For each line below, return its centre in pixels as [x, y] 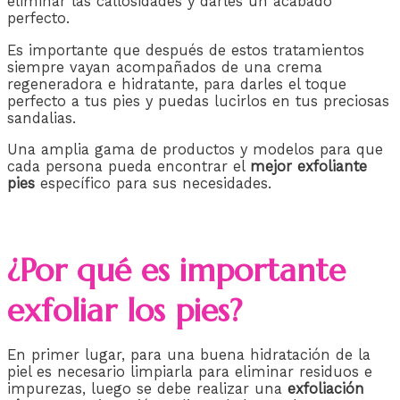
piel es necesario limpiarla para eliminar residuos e [190, 372]
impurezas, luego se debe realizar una [147, 389]
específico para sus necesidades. [153, 184]
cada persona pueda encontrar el [129, 167]
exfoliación [326, 389]
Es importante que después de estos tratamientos [186, 50]
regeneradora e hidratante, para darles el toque [177, 84]
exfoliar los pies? [125, 311]
